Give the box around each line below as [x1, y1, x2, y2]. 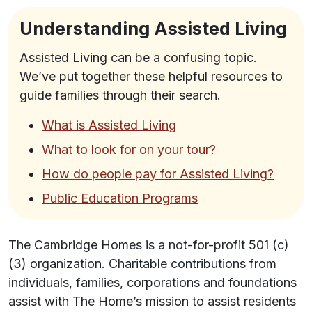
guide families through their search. [19, 88, 221, 103]
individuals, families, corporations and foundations [8, 275, 297, 290]
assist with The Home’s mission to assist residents [8, 294, 296, 309]
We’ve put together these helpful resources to [19, 69, 283, 84]
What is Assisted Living [42, 118, 176, 133]
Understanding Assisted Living [19, 18, 287, 40]
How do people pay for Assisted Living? [42, 166, 274, 182]
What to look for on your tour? [42, 142, 216, 157]
